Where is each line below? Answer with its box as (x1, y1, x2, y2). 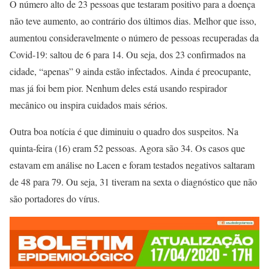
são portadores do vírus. (10, 192, 100, 205)
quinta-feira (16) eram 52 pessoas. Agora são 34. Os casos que (10, 142, 245, 155)
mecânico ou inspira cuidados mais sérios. (10, 98, 168, 112)
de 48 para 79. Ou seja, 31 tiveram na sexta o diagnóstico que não (10, 175, 257, 189)
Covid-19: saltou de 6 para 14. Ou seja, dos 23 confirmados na (10, 48, 246, 61)
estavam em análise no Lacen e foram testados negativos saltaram (10, 159, 255, 172)
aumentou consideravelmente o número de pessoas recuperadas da (10, 31, 259, 44)
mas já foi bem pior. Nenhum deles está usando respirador (10, 82, 227, 95)
